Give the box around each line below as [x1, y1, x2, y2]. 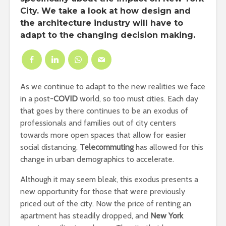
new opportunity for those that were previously [20, 186, 185, 196]
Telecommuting [80, 142, 134, 152]
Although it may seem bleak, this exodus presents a [20, 174, 198, 184]
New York [150, 210, 183, 220]
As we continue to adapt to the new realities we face [20, 81, 205, 91]
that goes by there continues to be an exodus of [20, 105, 188, 116]
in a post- [20, 93, 53, 103]
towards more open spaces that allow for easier [20, 130, 186, 140]
